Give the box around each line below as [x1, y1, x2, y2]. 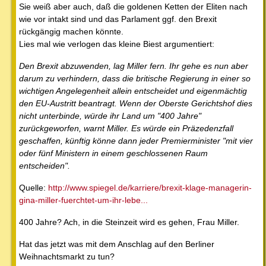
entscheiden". [19, 160, 70, 170]
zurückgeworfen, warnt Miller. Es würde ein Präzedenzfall [19, 123, 233, 133]
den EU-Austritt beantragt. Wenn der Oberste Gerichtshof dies [19, 98, 252, 108]
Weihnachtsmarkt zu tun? [19, 251, 115, 261]
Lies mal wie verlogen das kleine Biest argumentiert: [19, 39, 214, 49]
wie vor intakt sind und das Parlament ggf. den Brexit [19, 14, 217, 24]
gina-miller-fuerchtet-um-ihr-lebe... [19, 195, 148, 205]
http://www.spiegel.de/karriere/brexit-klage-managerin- [48, 182, 252, 192]
